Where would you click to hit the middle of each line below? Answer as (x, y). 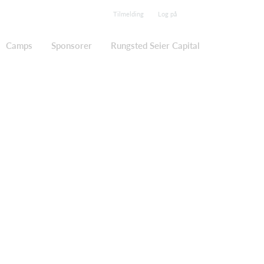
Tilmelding (128, 14)
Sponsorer (72, 45)
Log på (167, 14)
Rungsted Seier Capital (155, 45)
